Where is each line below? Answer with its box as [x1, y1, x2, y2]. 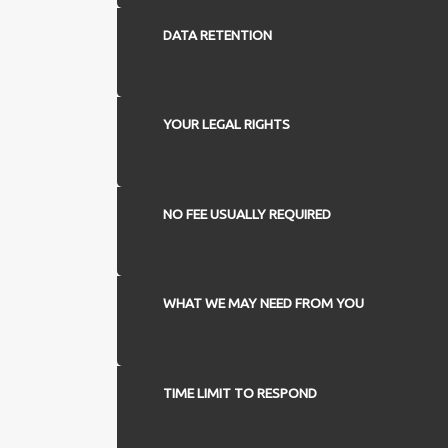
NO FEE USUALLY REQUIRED [162, 205, 331, 222]
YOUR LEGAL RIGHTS [162, 116, 290, 133]
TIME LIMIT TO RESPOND [162, 384, 317, 401]
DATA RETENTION [162, 26, 272, 43]
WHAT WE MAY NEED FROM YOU [162, 295, 364, 312]
